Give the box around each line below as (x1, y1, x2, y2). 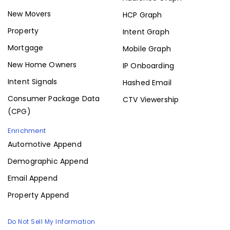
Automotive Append (8, 139, 82, 150)
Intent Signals (8, 76, 57, 87)
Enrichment (8, 126, 46, 136)
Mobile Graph (123, 44, 171, 54)
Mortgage (8, 43, 44, 53)
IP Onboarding (123, 61, 175, 71)
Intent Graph (123, 27, 169, 37)
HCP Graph (123, 10, 162, 21)
